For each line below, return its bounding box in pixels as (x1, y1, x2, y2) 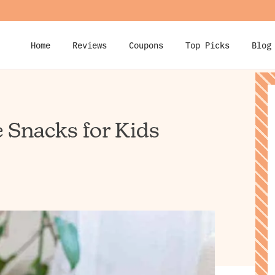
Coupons (129, 39, 163, 51)
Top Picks (185, 39, 230, 51)
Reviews (72, 39, 107, 51)
